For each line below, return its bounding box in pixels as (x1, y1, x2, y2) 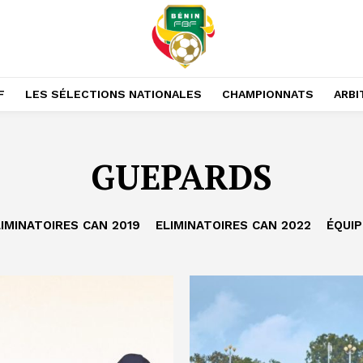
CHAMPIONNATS (221, 88, 314, 100)
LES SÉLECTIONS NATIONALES (24, 88, 202, 100)
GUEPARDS (91, 154, 272, 199)
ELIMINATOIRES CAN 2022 (155, 218, 311, 233)
